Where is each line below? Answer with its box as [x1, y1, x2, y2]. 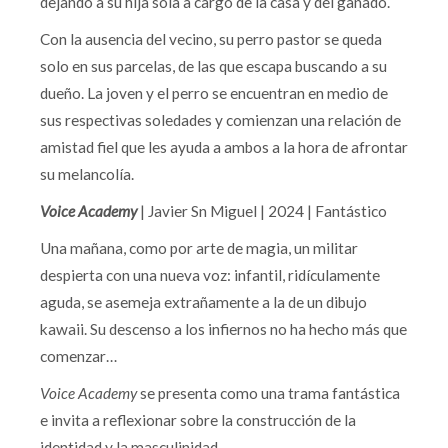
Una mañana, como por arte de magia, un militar [40, 238, 358, 257]
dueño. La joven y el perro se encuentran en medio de [40, 83, 388, 102]
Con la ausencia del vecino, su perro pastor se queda [40, 29, 382, 48]
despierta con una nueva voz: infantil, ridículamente [40, 265, 380, 284]
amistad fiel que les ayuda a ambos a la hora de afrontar [40, 137, 408, 156]
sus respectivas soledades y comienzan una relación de [40, 110, 401, 129]
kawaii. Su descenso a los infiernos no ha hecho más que [40, 319, 407, 338]
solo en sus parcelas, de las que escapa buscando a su [40, 56, 387, 75]
